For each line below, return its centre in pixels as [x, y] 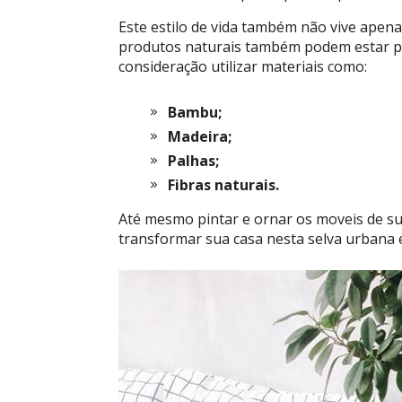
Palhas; [193, 161]
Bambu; [195, 112]
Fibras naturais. [223, 185]
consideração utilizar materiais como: [243, 66]
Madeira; [200, 136]
